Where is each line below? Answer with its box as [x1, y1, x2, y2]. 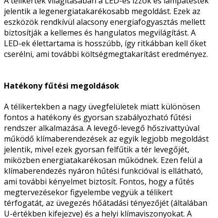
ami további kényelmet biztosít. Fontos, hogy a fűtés [4, 176, 194, 187]
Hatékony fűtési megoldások [4, 80, 119, 91]
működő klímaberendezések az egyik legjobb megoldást [4, 133, 209, 145]
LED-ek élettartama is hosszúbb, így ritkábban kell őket [4, 37, 206, 49]
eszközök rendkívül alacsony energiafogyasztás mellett [4, 16, 205, 27]
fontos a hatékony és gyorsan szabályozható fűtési [4, 112, 191, 123]
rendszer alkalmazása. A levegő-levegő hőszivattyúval [4, 123, 200, 134]
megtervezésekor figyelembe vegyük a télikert [4, 187, 173, 198]
